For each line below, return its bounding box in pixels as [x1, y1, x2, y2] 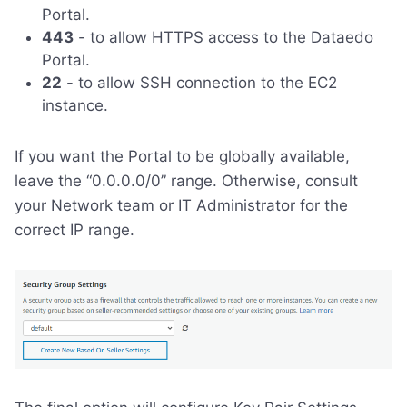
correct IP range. [15, 221, 134, 240]
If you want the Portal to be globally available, [15, 147, 350, 166]
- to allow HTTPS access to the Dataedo [74, 28, 373, 47]
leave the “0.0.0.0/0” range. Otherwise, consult [15, 172, 358, 191]
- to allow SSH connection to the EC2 [62, 74, 337, 93]
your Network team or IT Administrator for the [15, 196, 348, 215]
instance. [42, 96, 108, 115]
